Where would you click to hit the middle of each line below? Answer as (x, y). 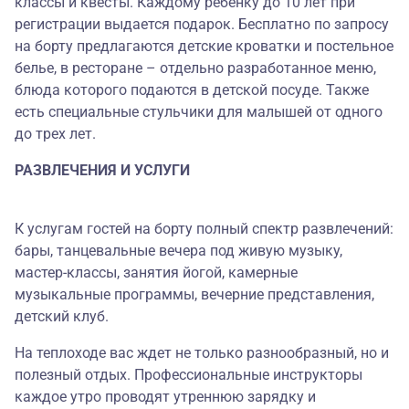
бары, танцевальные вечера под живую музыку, (178, 251)
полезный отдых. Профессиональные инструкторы (189, 375)
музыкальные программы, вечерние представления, (194, 295)
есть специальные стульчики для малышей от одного (199, 112)
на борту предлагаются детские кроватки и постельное (204, 47)
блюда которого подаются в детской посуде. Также (192, 90)
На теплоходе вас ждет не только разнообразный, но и (202, 353)
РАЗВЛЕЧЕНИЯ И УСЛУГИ (102, 171)
